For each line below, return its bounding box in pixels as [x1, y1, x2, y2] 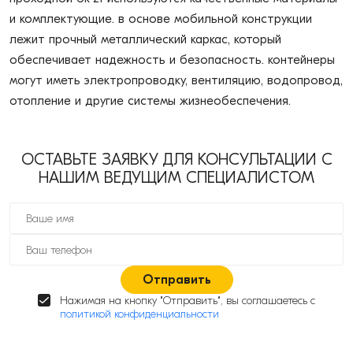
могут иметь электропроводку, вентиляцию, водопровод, [9, 73, 343, 87]
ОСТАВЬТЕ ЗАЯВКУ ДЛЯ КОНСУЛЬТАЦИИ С [20, 150, 333, 169]
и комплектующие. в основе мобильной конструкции [9, 12, 312, 26]
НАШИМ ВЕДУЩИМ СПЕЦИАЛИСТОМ [39, 169, 314, 187]
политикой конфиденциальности [60, 307, 219, 321]
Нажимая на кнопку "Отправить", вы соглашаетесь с [60, 294, 315, 307]
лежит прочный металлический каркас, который [9, 32, 281, 46]
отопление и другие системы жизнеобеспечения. [9, 94, 291, 108]
